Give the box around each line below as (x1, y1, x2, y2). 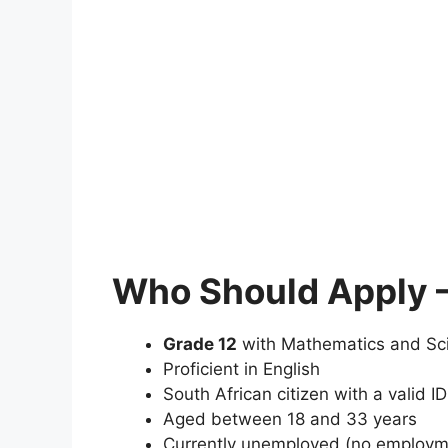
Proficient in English (163, 359, 320, 380)
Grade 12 (163, 334, 237, 355)
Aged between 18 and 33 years (163, 409, 417, 430)
